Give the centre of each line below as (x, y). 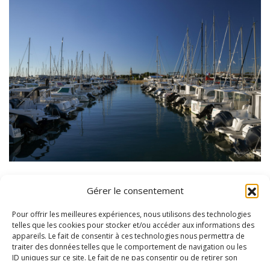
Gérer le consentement (135, 190)
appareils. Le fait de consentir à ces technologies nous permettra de (128, 236)
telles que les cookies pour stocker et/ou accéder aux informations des (133, 225)
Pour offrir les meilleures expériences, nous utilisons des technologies (131, 214)
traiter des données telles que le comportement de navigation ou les (129, 247)
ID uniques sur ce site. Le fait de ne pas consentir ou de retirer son (125, 258)
